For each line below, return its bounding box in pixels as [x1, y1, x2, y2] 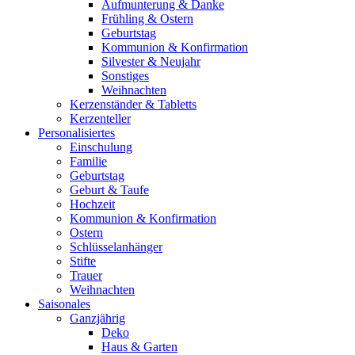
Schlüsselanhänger [70, 239, 162, 254]
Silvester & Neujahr [101, 54, 200, 68]
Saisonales [38, 296, 90, 311]
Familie [70, 154, 107, 168]
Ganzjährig [70, 311, 125, 325]
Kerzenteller [70, 111, 131, 125]
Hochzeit [70, 197, 115, 211]
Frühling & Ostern [101, 11, 193, 25]
